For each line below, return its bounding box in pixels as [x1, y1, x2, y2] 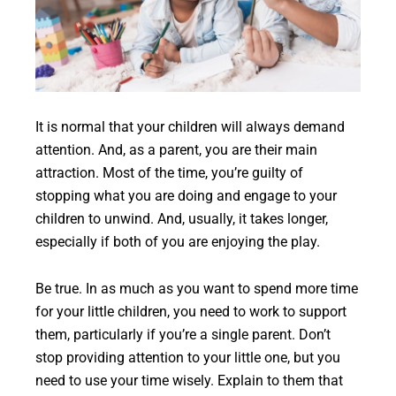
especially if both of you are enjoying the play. [35, 233, 320, 250]
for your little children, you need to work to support [35, 303, 346, 320]
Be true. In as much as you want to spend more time [35, 280, 358, 297]
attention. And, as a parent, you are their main [35, 141, 317, 158]
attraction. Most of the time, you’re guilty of [35, 164, 303, 181]
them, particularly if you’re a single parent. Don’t [35, 326, 331, 343]
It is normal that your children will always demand [35, 118, 345, 135]
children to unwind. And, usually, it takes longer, [35, 210, 328, 227]
